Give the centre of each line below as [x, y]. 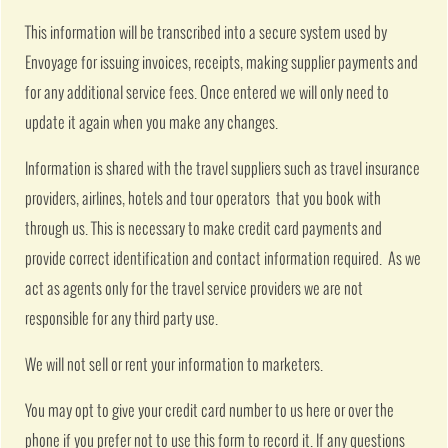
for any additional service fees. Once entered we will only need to [207, 93]
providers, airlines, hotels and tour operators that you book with [203, 199]
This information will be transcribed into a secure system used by [206, 33]
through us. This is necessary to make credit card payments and [204, 229]
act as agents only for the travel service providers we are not [194, 289]
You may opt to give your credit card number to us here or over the [210, 412]
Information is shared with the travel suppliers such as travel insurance [223, 169]
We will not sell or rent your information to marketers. [174, 366]
